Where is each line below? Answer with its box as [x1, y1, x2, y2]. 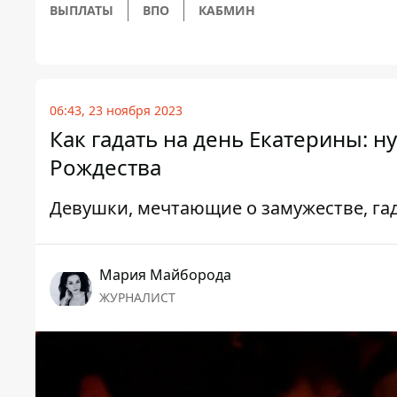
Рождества [50, 152, 161, 183]
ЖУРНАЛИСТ [99, 289, 175, 307]
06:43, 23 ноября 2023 [50, 102, 183, 120]
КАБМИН [198, 2, 255, 19]
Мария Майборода [99, 265, 231, 285]
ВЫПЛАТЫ [50, 2, 113, 19]
